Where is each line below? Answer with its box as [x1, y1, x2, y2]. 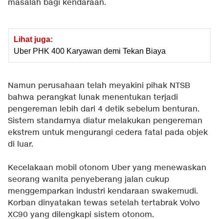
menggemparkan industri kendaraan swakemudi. [8, 186, 198, 197]
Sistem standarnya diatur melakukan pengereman [8, 116, 202, 127]
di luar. [8, 139, 33, 150]
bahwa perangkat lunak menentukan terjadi [8, 92, 178, 103]
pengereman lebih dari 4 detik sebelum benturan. [8, 104, 199, 115]
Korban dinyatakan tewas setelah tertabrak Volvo [8, 198, 200, 209]
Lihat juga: [14, 35, 53, 44]
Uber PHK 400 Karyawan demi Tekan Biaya [14, 47, 166, 56]
